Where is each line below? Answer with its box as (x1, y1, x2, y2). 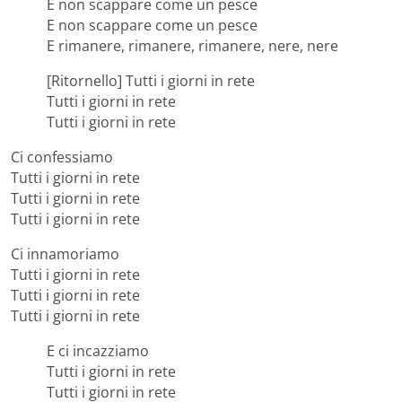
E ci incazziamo (47, 341, 149, 362)
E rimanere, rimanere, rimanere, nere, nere (47, 36, 338, 57)
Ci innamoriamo (11, 244, 119, 265)
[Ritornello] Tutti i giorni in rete (47, 71, 255, 92)
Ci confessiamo (11, 147, 113, 168)
